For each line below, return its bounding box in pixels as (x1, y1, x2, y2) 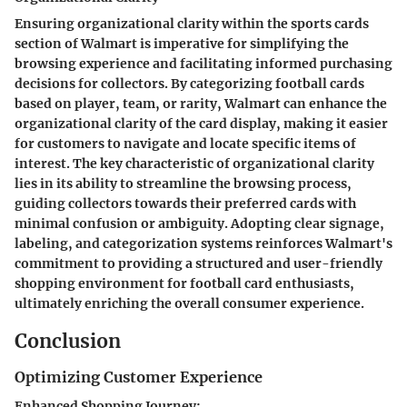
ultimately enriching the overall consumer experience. (15, 295, 364, 312)
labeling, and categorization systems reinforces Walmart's (15, 235, 392, 252)
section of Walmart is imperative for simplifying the (15, 35, 349, 52)
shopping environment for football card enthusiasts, (15, 275, 354, 292)
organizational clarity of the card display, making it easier (15, 115, 388, 132)
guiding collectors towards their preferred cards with (15, 195, 356, 212)
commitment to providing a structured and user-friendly (15, 255, 382, 272)
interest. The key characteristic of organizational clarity (15, 155, 374, 172)
